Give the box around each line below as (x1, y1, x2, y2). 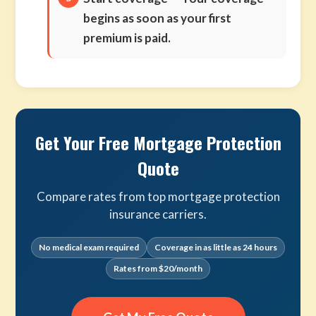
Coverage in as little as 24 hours (154, 242, 277, 253)
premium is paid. (83, 30, 171, 45)
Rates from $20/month (114, 263, 202, 274)
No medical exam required (39, 242, 139, 253)
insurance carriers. (109, 207, 207, 221)
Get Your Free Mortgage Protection (35, 130, 281, 155)
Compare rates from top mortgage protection (36, 189, 280, 204)
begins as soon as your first (83, 11, 232, 25)
